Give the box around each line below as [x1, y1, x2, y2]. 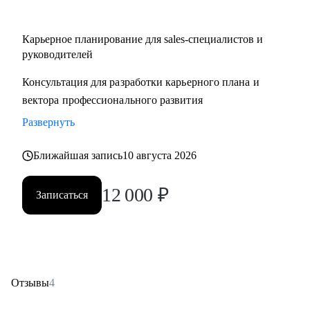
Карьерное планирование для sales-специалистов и [22, 33, 263, 45]
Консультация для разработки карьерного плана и [22, 76, 259, 88]
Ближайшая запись [33, 149, 123, 161]
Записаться [36, 189, 88, 201]
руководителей [22, 48, 93, 60]
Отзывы [11, 277, 49, 289]
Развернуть [22, 116, 75, 128]
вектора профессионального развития [22, 94, 203, 106]
